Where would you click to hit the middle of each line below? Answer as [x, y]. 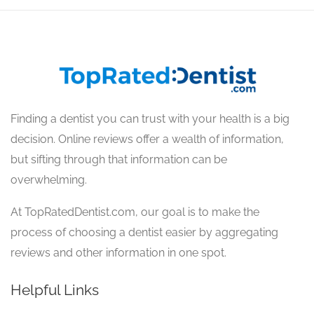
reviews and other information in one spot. [118, 253]
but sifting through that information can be [119, 160]
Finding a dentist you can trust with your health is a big [150, 119]
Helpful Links [55, 290]
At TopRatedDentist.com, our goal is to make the [135, 212]
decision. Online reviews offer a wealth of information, [147, 139]
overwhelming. [49, 180]
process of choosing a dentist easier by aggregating [144, 233]
